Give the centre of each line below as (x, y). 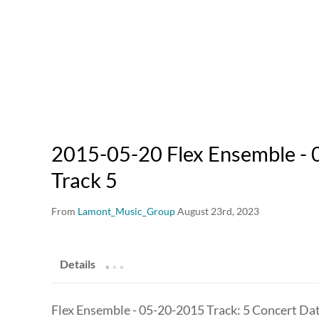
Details (78, 264)
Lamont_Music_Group (126, 211)
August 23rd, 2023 (218, 211)
